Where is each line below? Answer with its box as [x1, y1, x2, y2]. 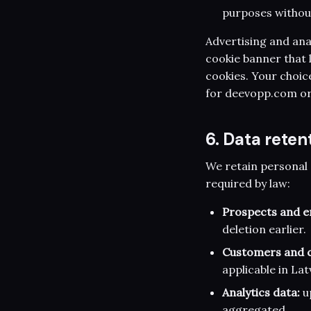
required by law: [205, 176, 290, 190]
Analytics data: [222, 285, 300, 299]
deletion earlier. [222, 221, 306, 236]
